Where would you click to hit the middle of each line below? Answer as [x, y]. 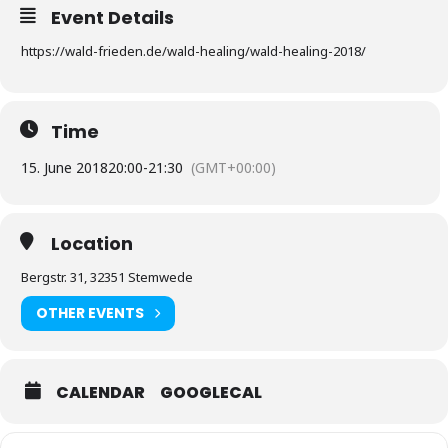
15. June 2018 [64, 167]
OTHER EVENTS [90, 313]
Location [92, 243]
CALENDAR [100, 392]
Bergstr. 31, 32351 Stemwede [107, 276]
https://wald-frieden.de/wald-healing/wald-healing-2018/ [193, 50]
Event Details [112, 17]
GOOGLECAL [211, 392]
